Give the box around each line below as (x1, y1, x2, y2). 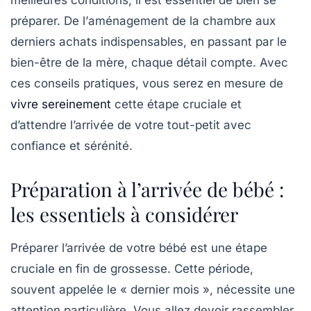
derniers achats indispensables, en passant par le (10, 35, 287, 49)
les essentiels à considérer (10, 201, 238, 228)
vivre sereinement (10, 97, 111, 112)
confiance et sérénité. (10, 139, 133, 153)
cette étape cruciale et (111, 97, 242, 112)
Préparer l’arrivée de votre (10, 241, 159, 255)
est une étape (187, 241, 267, 255)
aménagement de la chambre (88, 14, 252, 28)
